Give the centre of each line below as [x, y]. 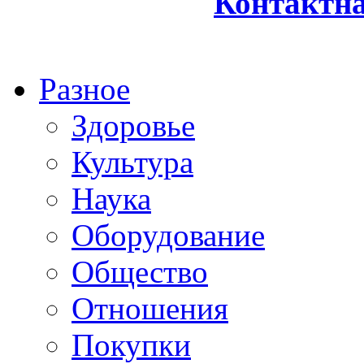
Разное [84, 89]
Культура [132, 162]
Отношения [150, 308]
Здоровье [133, 126]
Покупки [131, 345]
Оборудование [168, 235]
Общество [140, 272]
